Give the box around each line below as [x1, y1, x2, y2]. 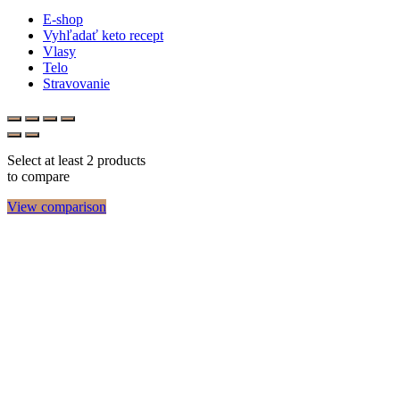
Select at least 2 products [7, 152, 146, 168]
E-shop [43, 11, 83, 27]
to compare [7, 168, 70, 184]
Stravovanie [43, 75, 110, 91]
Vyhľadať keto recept [43, 27, 163, 43]
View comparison [7, 198, 106, 214]
